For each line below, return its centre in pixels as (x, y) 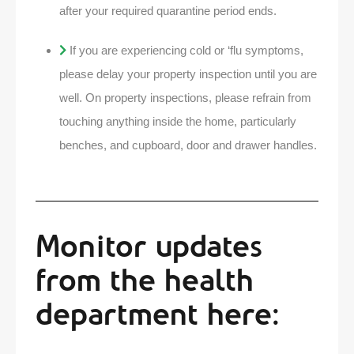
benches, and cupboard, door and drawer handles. (188, 145)
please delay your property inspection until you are (188, 74)
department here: (158, 314)
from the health (145, 280)
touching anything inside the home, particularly (178, 121)
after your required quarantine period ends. (168, 11)
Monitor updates (149, 246)
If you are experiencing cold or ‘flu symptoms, (186, 50)
